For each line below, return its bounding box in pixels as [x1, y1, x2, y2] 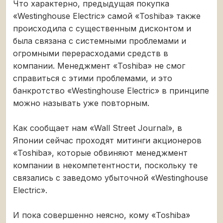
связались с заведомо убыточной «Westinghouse [13, 172, 208, 183]
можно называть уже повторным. [13, 98, 149, 108]
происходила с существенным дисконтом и [13, 23, 191, 33]
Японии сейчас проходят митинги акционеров [13, 135, 202, 145]
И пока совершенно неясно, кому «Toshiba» [13, 210, 190, 220]
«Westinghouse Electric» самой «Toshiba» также [13, 10, 201, 21]
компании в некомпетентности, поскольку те [13, 160, 198, 170]
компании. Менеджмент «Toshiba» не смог [13, 60, 185, 71]
